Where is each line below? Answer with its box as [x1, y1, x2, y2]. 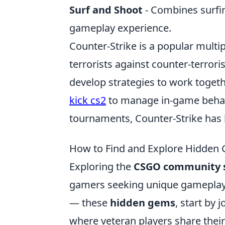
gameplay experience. [69, 21, 171, 35]
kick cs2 [69, 93, 106, 107]
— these [69, 196, 110, 209]
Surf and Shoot [69, 3, 143, 17]
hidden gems [110, 196, 175, 209]
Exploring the [69, 160, 134, 173]
